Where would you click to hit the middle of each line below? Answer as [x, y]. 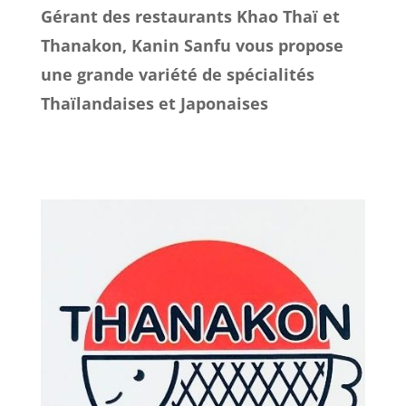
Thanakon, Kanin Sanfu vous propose [192, 45]
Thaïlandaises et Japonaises [154, 103]
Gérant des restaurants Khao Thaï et [190, 16]
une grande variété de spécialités [177, 74]
